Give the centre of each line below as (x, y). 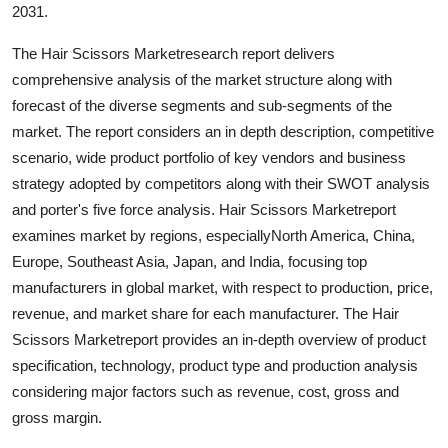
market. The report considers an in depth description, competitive (223, 131)
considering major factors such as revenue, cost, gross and (205, 391)
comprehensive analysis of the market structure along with (202, 79)
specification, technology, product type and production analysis (215, 365)
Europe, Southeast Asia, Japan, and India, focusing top (189, 261)
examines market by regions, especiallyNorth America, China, (213, 235)
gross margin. (57, 417)
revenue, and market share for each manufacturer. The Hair (205, 313)
